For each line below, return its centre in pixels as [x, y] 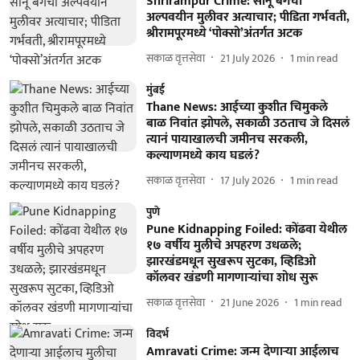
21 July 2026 [247, 58]
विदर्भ [157, 334]
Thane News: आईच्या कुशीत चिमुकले [237, 107]
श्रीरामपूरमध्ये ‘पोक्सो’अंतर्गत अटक [224, 33]
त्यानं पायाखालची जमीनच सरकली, [227, 139]
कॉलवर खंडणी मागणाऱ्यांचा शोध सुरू [232, 278]
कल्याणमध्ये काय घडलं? [202, 155]
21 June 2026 [249, 302]
